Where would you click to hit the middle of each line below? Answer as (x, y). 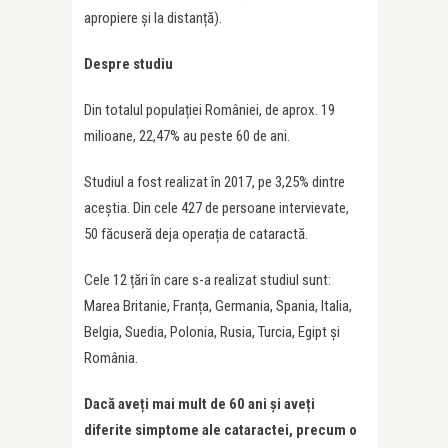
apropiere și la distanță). (153, 18)
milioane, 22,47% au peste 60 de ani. (187, 136)
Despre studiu (128, 64)
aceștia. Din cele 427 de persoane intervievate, (216, 208)
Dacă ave (112, 404)
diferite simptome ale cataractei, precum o (220, 430)
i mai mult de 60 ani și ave (225, 404)
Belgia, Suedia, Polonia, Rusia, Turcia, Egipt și (212, 332)
